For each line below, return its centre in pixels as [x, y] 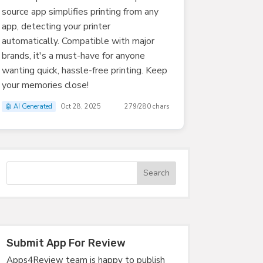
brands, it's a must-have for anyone [73, 55]
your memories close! [45, 85]
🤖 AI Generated [28, 106]
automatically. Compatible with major [78, 41]
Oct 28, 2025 [80, 106]
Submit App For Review [66, 243]
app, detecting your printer [56, 26]
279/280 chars [146, 106]
